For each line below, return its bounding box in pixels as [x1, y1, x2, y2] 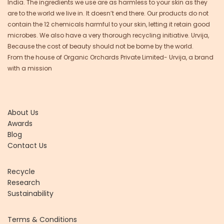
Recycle [7, 166, 35, 177]
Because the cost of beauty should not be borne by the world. [7, 42, 193, 51]
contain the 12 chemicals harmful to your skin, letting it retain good [7, 20, 210, 29]
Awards [7, 118, 32, 129]
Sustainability [7, 188, 53, 199]
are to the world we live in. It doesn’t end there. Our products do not [7, 9, 208, 18]
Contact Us [7, 140, 47, 151]
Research [7, 177, 40, 188]
